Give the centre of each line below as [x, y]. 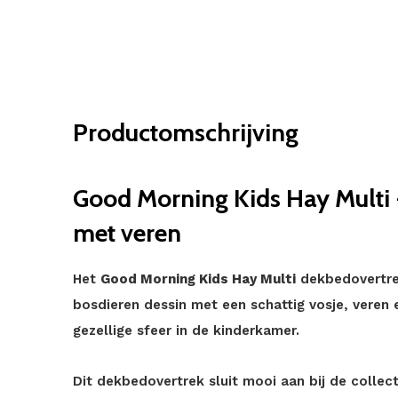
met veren [127, 233]
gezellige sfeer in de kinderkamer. [186, 330]
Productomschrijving [186, 132]
